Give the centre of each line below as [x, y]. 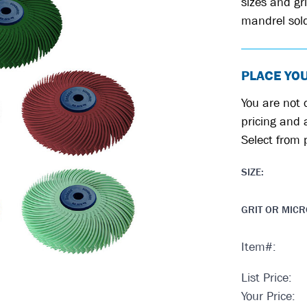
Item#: [258, 247]
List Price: [266, 278]
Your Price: [268, 296]
